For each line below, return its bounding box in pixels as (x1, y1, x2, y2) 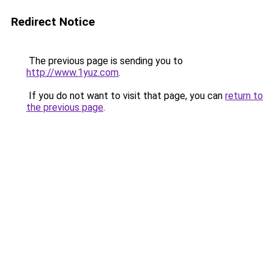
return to (225, 90, 263, 102)
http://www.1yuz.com (26, 67, 119, 78)
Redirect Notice (11, 15, 95, 29)
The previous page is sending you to (26, 55, 183, 67)
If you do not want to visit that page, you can (26, 90, 225, 102)
